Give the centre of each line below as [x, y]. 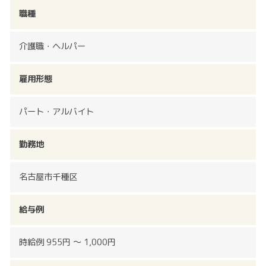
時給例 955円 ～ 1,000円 [67, 243]
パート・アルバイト [56, 112]
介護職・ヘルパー [52, 47]
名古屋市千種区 [48, 177]
